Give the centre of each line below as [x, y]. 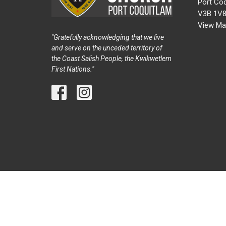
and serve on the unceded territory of [107, 48]
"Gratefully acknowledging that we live [108, 37]
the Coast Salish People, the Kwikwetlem [111, 58]
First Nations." [73, 69]
